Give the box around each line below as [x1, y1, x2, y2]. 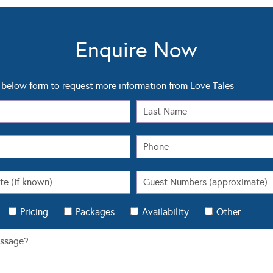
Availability [142, 205, 189, 218]
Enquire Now [76, 36, 197, 63]
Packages [76, 205, 115, 218]
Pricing [20, 205, 48, 218]
